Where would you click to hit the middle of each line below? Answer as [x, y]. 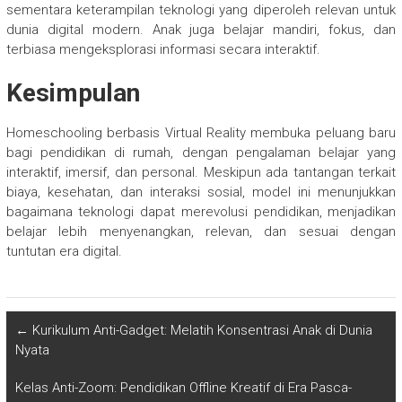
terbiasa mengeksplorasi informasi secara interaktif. [163, 49]
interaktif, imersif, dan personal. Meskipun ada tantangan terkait [201, 172]
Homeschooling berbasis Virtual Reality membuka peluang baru [201, 132]
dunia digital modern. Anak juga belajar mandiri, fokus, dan [201, 29]
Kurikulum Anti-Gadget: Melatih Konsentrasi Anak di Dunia [200, 330]
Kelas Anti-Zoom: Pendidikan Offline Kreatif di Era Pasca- [183, 387]
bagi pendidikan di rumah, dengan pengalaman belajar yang [201, 152]
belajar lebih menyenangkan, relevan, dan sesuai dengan [201, 231]
